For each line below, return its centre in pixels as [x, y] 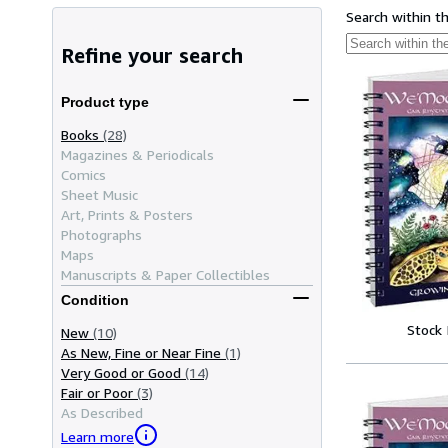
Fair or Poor [97, 392]
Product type [105, 102]
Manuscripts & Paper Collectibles [165, 274]
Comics [83, 174]
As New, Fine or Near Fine [141, 352]
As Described [102, 412]
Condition [95, 300]
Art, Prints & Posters [127, 214]
